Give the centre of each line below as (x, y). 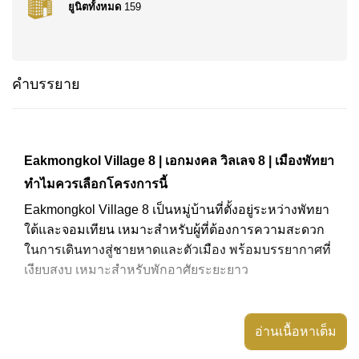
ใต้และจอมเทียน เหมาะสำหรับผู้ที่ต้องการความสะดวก (174, 229)
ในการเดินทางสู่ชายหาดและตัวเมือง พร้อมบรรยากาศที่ (177, 249)
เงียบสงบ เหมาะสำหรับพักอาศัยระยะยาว (136, 269)
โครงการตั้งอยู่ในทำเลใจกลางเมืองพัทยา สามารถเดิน (173, 345)
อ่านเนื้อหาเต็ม (296, 331)
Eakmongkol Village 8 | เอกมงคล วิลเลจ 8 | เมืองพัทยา (179, 160)
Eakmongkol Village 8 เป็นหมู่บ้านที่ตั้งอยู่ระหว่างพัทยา (177, 209)
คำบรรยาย (46, 84)
